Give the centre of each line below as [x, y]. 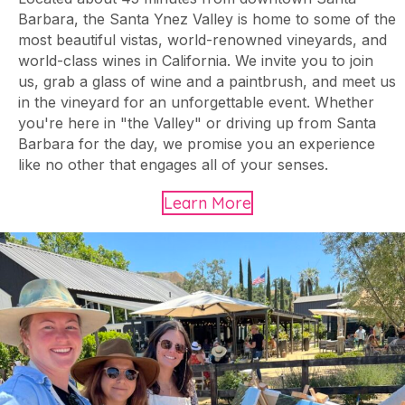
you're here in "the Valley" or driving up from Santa [197, 122]
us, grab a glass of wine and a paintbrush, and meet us [207, 81]
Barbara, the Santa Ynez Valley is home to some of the [207, 19]
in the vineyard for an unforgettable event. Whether [196, 102]
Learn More [207, 202]
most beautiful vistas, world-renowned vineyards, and [202, 39]
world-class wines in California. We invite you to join [196, 60]
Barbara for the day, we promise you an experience [197, 143]
